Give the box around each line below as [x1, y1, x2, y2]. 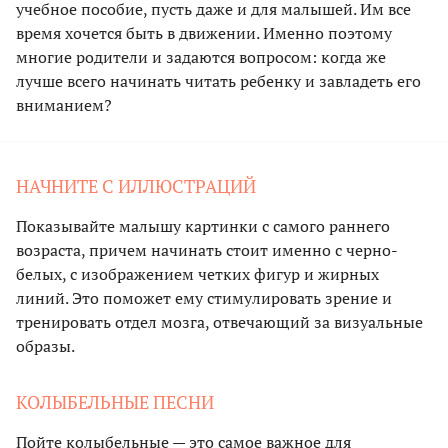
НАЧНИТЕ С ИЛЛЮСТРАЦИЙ [16, 173, 256, 198]
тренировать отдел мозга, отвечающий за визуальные [16, 310, 423, 333]
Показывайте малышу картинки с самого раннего [16, 214, 390, 237]
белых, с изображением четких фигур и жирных [16, 262, 379, 285]
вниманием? [16, 93, 112, 116]
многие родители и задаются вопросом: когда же [16, 45, 386, 68]
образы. [16, 334, 75, 357]
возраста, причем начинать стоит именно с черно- [16, 238, 398, 261]
